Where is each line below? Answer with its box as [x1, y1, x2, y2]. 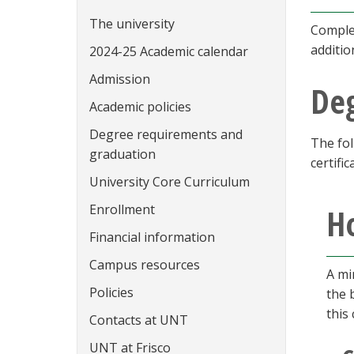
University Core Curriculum [89, 173, 250, 190]
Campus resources [89, 256, 200, 273]
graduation [89, 145, 156, 163]
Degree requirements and [89, 126, 243, 143]
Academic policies [89, 98, 191, 115]
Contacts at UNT [89, 311, 188, 329]
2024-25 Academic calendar [89, 43, 248, 60]
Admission [89, 70, 150, 88]
